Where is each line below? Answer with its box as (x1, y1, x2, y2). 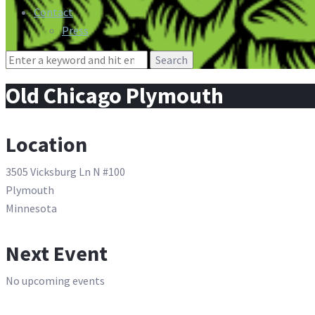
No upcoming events (6, 274, 105, 288)
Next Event (6, 240, 108, 267)
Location (6, 131, 87, 158)
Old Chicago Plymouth (6, 82, 224, 110)
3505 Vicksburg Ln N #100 (6, 165, 125, 179)
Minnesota (6, 201, 57, 216)
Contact (34, 4, 73, 19)
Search (5, 51, 37, 66)
